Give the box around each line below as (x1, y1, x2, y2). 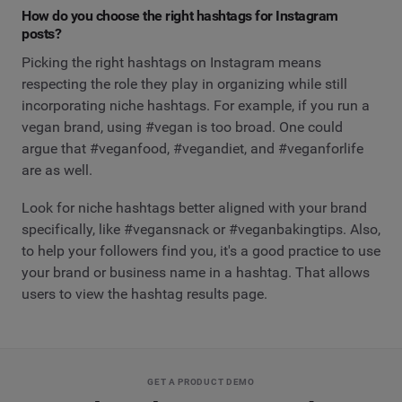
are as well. (22, 161, 92, 179)
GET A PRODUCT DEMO (147, 376, 255, 387)
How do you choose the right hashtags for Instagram (22, 7, 338, 25)
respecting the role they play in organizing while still (22, 74, 347, 92)
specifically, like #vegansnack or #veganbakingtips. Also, (22, 220, 380, 238)
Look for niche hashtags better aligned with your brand (22, 198, 367, 216)
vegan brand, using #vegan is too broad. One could (22, 118, 343, 135)
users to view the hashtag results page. (22, 284, 271, 302)
